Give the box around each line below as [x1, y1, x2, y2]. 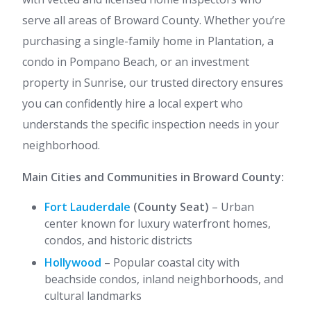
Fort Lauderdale [44, 199, 131, 215]
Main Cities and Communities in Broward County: [22, 169, 284, 185]
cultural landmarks [44, 288, 142, 303]
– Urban [209, 199, 254, 215]
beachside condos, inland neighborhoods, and [44, 271, 283, 287]
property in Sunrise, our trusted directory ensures [22, 75, 283, 90]
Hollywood [44, 255, 101, 270]
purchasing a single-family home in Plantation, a [22, 33, 274, 49]
